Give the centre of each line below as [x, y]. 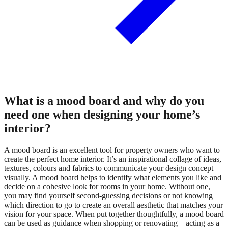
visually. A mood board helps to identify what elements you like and [113, 177]
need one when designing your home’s [102, 114]
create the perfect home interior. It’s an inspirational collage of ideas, [113, 159]
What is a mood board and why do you [104, 101]
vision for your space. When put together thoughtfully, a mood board [114, 214]
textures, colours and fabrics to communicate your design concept [109, 168]
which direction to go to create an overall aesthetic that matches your [113, 205]
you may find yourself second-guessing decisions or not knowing [108, 195]
